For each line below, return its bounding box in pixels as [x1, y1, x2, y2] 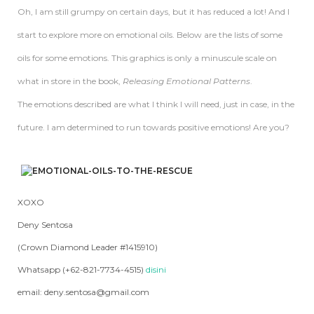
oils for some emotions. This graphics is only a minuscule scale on [18, 52, 277, 63]
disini [146, 264, 166, 275]
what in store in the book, [18, 75, 123, 86]
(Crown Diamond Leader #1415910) [18, 241, 158, 252]
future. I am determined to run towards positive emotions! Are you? [18, 121, 289, 132]
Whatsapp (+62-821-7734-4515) [18, 264, 146, 275]
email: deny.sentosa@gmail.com [18, 286, 149, 297]
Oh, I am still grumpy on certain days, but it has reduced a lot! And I [18, 6, 289, 17]
